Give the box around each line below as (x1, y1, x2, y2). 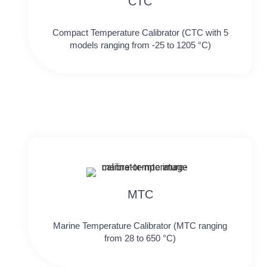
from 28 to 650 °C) (104, 233, 176, 244)
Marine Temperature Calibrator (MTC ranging (53, 221, 228, 231)
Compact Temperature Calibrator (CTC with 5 (52, 27, 228, 38)
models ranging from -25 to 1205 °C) (69, 39, 211, 50)
